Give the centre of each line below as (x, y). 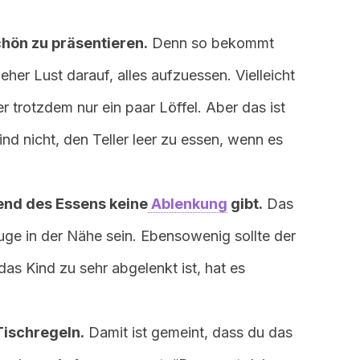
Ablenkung (188, 204)
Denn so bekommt (211, 43)
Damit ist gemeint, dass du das (188, 332)
